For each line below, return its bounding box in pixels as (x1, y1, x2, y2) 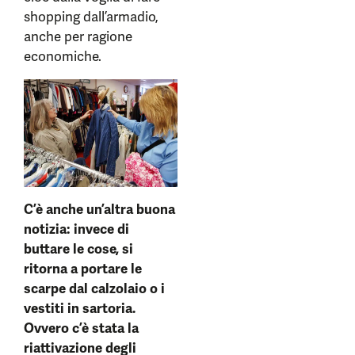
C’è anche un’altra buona (24, 200, 175, 219)
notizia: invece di (24, 220, 129, 239)
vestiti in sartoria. (24, 300, 136, 318)
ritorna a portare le (24, 260, 142, 278)
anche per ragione (24, 28, 132, 46)
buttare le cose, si (24, 240, 133, 258)
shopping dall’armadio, (24, 8, 158, 26)
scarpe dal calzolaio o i (24, 280, 165, 298)
